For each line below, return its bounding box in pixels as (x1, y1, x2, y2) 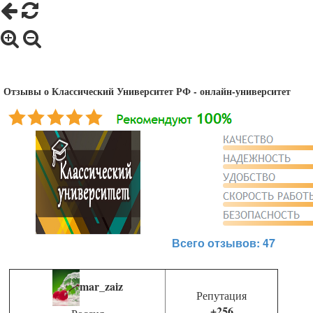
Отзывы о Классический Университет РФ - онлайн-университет (3, 84, 291, 99)
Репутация (196, 288, 247, 303)
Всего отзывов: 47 (172, 235, 275, 252)
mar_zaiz (79, 278, 123, 295)
